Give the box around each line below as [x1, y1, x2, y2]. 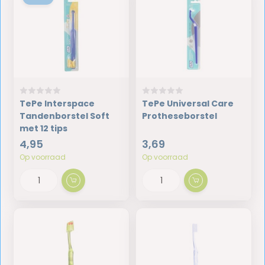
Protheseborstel [142, 110, 217, 122]
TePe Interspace [20, 98, 95, 109]
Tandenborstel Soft [20, 110, 110, 122]
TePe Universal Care [142, 98, 234, 109]
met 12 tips [20, 122, 68, 134]
